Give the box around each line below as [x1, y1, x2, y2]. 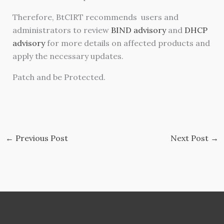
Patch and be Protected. [12, 72, 105, 82]
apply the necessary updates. [12, 51, 123, 61]
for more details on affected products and [44, 38, 210, 48]
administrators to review [12, 25, 111, 35]
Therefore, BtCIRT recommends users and [12, 12, 178, 22]
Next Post [170, 133, 211, 143]
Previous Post [13, 133, 68, 143]
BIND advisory [110, 25, 166, 35]
